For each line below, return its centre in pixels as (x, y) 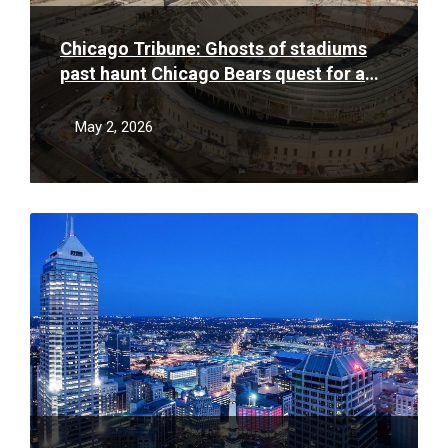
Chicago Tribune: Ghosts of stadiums (213, 48)
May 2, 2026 (114, 127)
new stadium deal (132, 98)
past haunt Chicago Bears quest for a (212, 73)
